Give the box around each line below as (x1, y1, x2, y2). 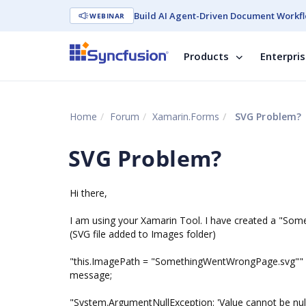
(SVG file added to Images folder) (70, 227, 216, 240)
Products (184, 49, 229, 63)
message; (70, 268, 112, 281)
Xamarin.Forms (152, 110, 219, 123)
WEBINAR (89, 11, 125, 20)
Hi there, (70, 186, 107, 199)
